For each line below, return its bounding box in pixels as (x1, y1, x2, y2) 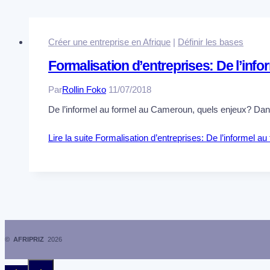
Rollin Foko (62, 84, 106, 95)
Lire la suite (48, 133, 93, 143)
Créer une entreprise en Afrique (48, 37, 171, 48)
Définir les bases (178, 37, 243, 48)
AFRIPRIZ (13, 236, 48, 243)
